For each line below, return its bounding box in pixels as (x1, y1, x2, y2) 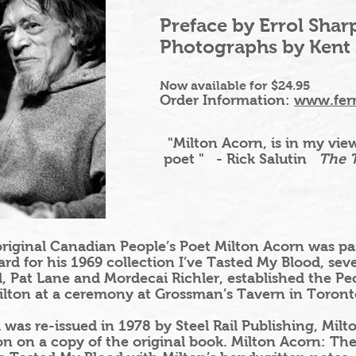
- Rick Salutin (216, 151, 319, 167)
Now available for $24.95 (160, 79, 311, 92)
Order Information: (160, 92, 294, 108)
